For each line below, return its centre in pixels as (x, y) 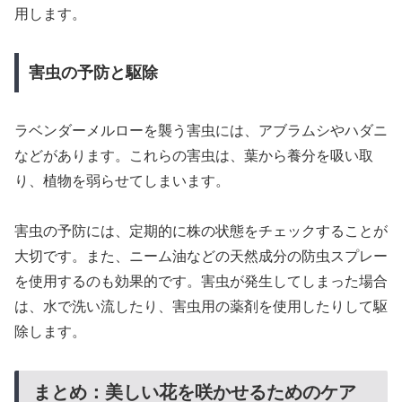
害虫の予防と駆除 (93, 72)
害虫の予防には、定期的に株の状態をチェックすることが (201, 232)
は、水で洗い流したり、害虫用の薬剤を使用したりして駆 (201, 307)
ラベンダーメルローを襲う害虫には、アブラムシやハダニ (201, 130)
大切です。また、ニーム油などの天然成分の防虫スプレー (201, 257)
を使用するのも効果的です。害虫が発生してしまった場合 (201, 282)
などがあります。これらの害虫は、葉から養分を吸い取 (194, 155)
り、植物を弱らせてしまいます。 (122, 180)
